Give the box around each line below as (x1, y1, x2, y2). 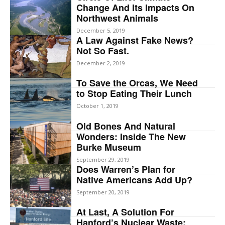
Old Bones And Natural (76, 120, 176, 133)
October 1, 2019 (76, 102, 119, 110)
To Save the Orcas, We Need (76, 76, 198, 90)
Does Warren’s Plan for (76, 162, 176, 176)
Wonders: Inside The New (76, 130, 186, 144)
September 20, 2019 (76, 188, 130, 196)
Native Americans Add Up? (76, 173, 193, 186)
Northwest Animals (76, 12, 159, 25)
